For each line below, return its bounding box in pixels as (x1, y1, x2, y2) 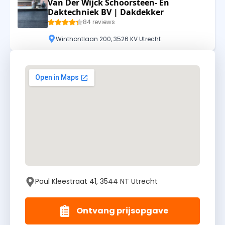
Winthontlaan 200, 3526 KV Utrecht (56, 34, 161, 43)
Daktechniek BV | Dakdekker (48, 7, 164, 18)
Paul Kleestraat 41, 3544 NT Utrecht (35, 176, 158, 187)
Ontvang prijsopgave (76, 205, 168, 217)
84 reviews (83, 18, 115, 27)
